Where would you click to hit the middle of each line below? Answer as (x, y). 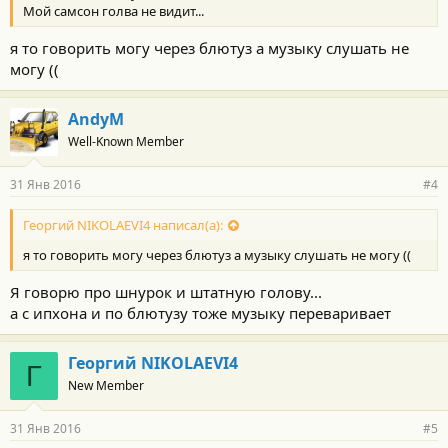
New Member (106, 385)
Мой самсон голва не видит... (113, 11)
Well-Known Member (126, 142)
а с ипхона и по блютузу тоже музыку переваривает (200, 312)
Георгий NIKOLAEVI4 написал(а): (123, 224)
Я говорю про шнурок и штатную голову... (166, 291)
